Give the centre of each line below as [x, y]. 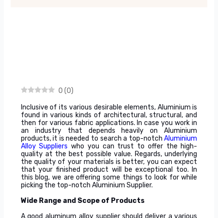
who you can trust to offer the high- [134, 146]
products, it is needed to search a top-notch [92, 138]
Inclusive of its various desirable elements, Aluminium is [109, 107]
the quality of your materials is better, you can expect [109, 162]
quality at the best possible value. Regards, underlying [109, 154]
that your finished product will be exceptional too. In [109, 170]
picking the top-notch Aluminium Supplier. [87, 185]
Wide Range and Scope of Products [82, 201]
